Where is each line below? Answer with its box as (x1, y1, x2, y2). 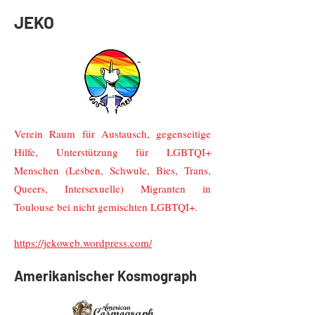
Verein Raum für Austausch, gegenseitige (14, 127, 211, 141)
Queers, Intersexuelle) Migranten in (14, 181, 211, 195)
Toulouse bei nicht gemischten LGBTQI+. (14, 200, 198, 214)
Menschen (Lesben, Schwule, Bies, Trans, (14, 163, 211, 177)
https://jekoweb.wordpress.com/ (14, 236, 152, 250)
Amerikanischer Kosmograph (14, 267, 197, 284)
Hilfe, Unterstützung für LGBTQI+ (14, 145, 211, 159)
